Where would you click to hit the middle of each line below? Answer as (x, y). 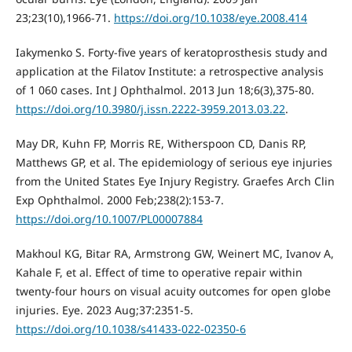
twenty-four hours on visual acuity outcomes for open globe (173, 291)
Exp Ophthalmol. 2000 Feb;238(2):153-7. (119, 200)
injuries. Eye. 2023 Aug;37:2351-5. (104, 310)
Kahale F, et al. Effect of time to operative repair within (159, 272)
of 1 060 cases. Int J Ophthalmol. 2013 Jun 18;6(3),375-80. (165, 90)
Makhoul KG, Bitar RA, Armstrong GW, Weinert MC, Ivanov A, (174, 253)
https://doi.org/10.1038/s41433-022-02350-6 (130, 328)
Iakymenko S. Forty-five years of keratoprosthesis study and (171, 52)
